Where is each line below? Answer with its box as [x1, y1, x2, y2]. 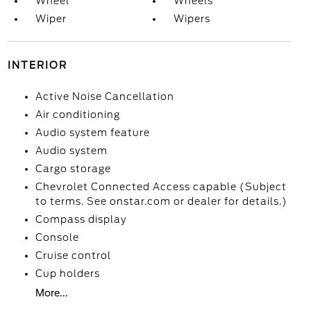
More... [35, 287, 68, 299]
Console [35, 232, 79, 243]
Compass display [35, 214, 126, 225]
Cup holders [35, 268, 100, 279]
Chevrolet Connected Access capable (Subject [35, 181, 287, 192]
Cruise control [35, 250, 111, 261]
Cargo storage [35, 163, 111, 174]
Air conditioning [35, 109, 120, 120]
